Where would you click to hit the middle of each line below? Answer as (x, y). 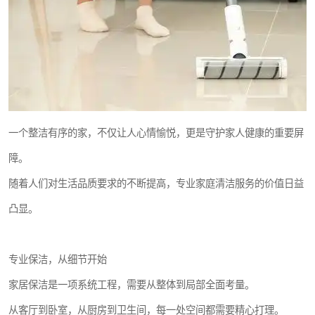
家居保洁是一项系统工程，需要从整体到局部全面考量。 (131, 285)
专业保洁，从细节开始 (58, 259)
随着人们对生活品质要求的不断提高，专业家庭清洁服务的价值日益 (156, 184)
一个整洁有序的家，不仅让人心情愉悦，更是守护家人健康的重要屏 (156, 133)
